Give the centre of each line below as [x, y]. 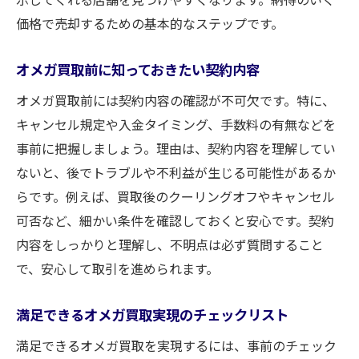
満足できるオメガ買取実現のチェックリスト [152, 315]
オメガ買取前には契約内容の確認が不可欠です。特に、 [175, 100]
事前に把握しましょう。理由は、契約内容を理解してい [176, 148]
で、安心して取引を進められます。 [117, 268]
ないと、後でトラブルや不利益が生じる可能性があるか [176, 172]
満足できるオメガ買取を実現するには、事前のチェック [176, 345]
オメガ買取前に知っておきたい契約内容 [138, 69]
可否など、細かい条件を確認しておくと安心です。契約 [175, 220]
